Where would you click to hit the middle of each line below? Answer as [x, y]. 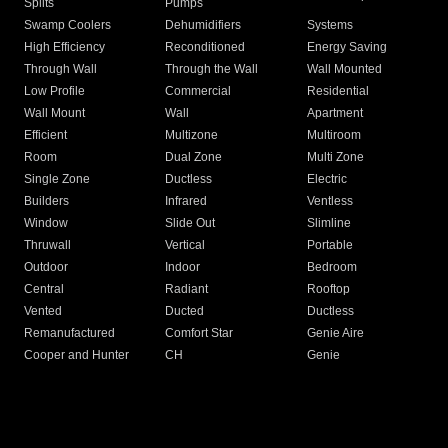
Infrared [186, 201]
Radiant [187, 289]
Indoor [183, 267]
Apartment [334, 113]
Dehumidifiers [203, 25]
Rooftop [328, 289]
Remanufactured [69, 333]
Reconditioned [205, 47]
